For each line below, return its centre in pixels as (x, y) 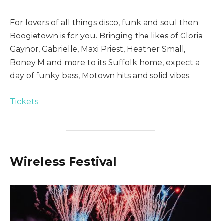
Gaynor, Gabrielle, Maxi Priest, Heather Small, (98, 49)
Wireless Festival (63, 161)
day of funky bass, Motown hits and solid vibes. (100, 76)
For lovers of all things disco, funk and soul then (104, 23)
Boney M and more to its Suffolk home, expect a (105, 63)
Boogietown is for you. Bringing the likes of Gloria (106, 36)
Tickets (24, 101)
